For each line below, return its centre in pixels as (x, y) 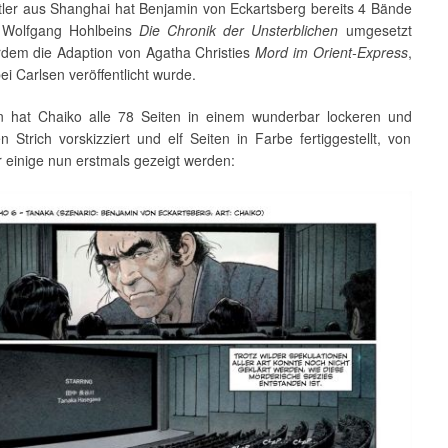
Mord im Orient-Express (331, 51)
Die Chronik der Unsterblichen (235, 29)
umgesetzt (375, 29)
